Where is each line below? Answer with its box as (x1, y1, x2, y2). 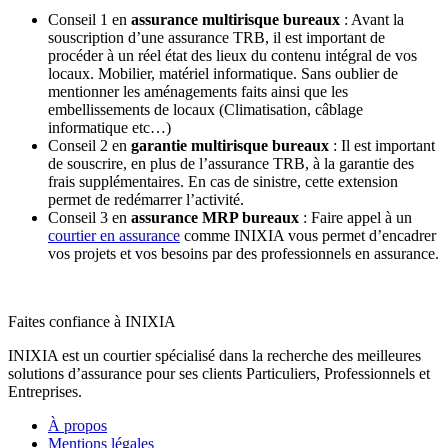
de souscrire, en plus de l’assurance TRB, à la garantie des (48, 155, 414, 173)
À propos (48, 417, 107, 435)
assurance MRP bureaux (127, 209, 299, 227)
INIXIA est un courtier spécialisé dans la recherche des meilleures (8, 347, 421, 365)
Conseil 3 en (48, 209, 127, 227)
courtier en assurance (48, 227, 180, 245)
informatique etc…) (48, 119, 171, 137)
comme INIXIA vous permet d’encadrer (180, 227, 436, 245)
